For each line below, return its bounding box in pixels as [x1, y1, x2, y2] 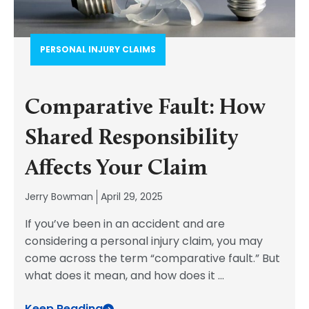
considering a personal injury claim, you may [25, 233, 263, 249]
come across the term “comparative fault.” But [25, 250, 280, 266]
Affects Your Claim [25, 158, 208, 180]
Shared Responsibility [25, 128, 238, 150]
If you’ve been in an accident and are [25, 216, 225, 232]
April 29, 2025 [101, 190, 163, 203]
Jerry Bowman [25, 190, 93, 203]
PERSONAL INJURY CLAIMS [40, 43, 156, 55]
